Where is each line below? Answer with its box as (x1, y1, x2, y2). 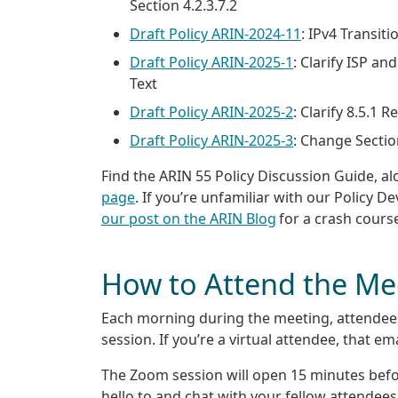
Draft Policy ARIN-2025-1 (130, 52, 293, 72)
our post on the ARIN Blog (101, 208, 276, 228)
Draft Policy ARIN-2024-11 (130, 23, 301, 44)
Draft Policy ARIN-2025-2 (130, 101, 293, 122)
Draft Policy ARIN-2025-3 (130, 130, 293, 150)
